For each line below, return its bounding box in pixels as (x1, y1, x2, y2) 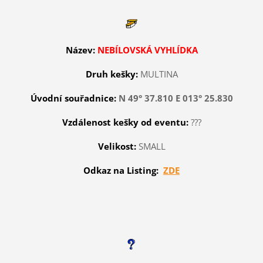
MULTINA (140, 68, 178, 80)
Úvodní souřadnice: (30, 92, 116, 104)
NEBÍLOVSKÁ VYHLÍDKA (97, 44, 198, 56)
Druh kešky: (85, 68, 138, 80)
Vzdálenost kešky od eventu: (62, 116, 188, 129)
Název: (65, 44, 95, 56)
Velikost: (97, 140, 136, 153)
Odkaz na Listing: (83, 164, 159, 177)
